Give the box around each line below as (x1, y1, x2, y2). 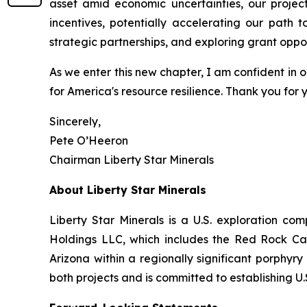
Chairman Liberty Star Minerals (49, 153, 214, 167)
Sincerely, (49, 114, 101, 129)
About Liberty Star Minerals (49, 183, 206, 197)
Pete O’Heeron (49, 134, 128, 148)
